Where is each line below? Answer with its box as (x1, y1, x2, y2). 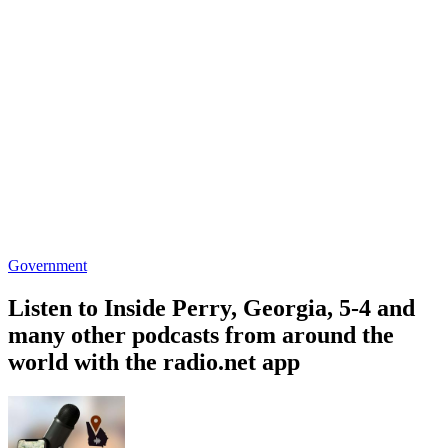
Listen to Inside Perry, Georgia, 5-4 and (8, 294, 415, 321)
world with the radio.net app (8, 348, 300, 375)
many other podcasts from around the (8, 321, 394, 348)
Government (8, 256, 87, 274)
